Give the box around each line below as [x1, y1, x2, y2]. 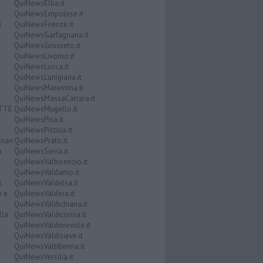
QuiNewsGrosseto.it [14, 41, 80, 51]
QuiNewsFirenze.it [14, 19, 73, 30]
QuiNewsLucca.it [14, 62, 69, 72]
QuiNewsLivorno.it [14, 51, 75, 62]
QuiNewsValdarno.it [14, 167, 79, 178]
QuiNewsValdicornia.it [14, 210, 86, 220]
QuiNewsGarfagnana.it [14, 30, 89, 41]
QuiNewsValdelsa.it [14, 178, 78, 188]
